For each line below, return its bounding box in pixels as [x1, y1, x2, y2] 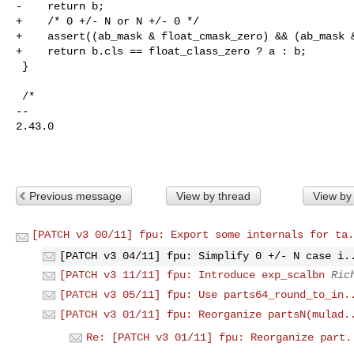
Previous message [29, 189, 122, 202]
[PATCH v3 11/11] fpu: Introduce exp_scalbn [59, 269, 325, 282]
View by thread [175, 189, 250, 202]
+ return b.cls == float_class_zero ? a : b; [16, 44, 307, 58]
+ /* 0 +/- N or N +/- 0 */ [16, 14, 199, 28]
